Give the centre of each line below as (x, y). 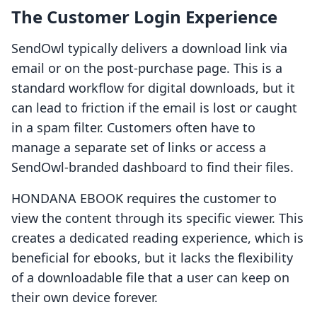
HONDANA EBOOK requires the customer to (144, 198)
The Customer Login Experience (144, 17)
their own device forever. (85, 298)
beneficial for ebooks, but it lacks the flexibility (152, 258)
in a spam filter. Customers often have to (133, 128)
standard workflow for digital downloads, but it (153, 88)
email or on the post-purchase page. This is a (147, 68)
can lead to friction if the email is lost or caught (154, 108)
